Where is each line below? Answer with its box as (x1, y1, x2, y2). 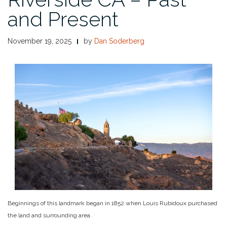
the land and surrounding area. (8, 211, 92, 219)
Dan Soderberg (94, 36, 144, 45)
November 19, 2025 (8, 36, 71, 45)
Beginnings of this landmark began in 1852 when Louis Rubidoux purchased (8, 199, 217, 207)
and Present (8, 7, 119, 31)
